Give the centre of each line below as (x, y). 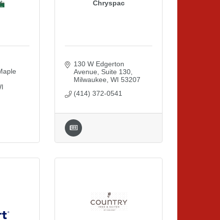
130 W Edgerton (99, 64)
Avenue (85, 72)
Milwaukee (90, 80)
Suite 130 (116, 72)
